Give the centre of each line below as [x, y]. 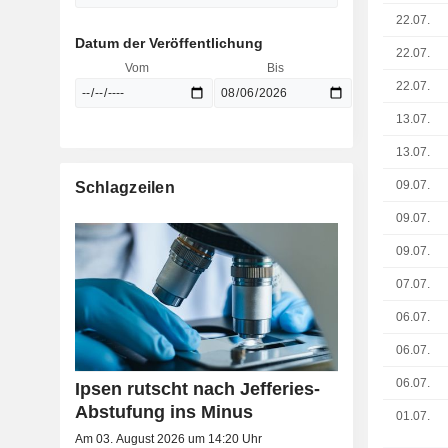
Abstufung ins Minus [163, 412]
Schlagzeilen [124, 187]
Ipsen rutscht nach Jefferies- [197, 389]
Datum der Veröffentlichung [168, 43]
